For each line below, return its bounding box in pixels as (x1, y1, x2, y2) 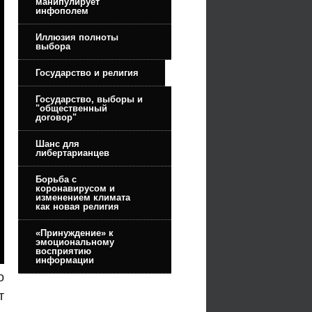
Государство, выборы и (36, 93, 143, 104)
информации (36, 254, 94, 265)
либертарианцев (36, 147, 109, 158)
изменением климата (36, 192, 130, 203)
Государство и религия (36, 67, 139, 78)
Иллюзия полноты (36, 31, 118, 42)
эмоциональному (36, 236, 114, 247)
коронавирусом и (36, 182, 115, 194)
